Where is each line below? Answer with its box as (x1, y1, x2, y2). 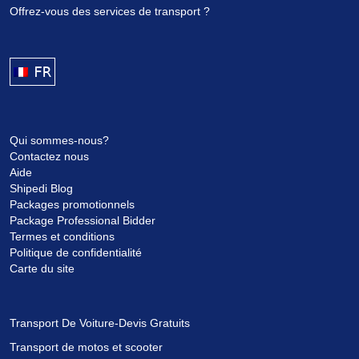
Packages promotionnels (10, 198, 135, 212)
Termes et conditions (10, 230, 115, 244)
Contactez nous (10, 150, 89, 163)
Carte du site (10, 262, 75, 276)
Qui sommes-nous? (10, 134, 109, 147)
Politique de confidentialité (10, 246, 142, 260)
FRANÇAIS (34, 63, 105, 81)
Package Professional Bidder (10, 214, 155, 228)
